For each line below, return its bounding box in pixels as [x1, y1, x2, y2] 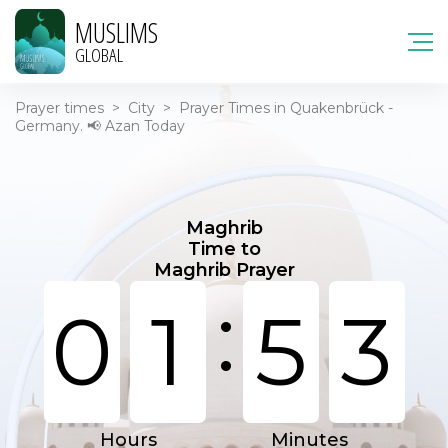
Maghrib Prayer [153, 259, 295, 281]
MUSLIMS [75, 13, 158, 51]
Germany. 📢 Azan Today [15, 117, 185, 135]
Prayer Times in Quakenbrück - [179, 99, 393, 117]
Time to [187, 238, 261, 260]
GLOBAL [75, 41, 123, 68]
